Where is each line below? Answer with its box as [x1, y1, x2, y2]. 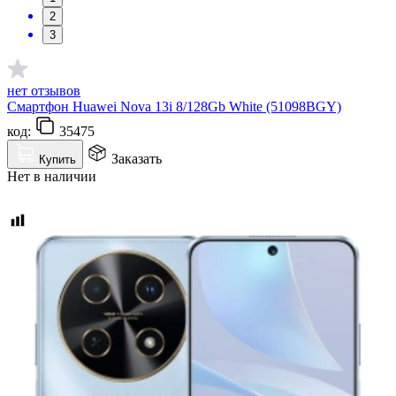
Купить [39, 152, 76, 166]
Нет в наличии [7, 168, 96, 184]
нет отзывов [7, 82, 80, 98]
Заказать [111, 150, 162, 166]
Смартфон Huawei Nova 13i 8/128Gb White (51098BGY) [7, 98, 341, 114]
